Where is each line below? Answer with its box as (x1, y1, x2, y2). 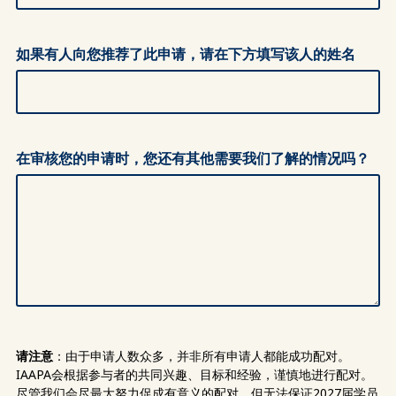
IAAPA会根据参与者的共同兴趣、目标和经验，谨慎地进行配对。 (16, 366, 373, 383)
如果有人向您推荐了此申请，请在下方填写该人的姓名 (16, 44, 355, 64)
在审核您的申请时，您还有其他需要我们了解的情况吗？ (16, 148, 369, 168)
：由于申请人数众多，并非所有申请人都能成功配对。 (53, 347, 350, 364)
